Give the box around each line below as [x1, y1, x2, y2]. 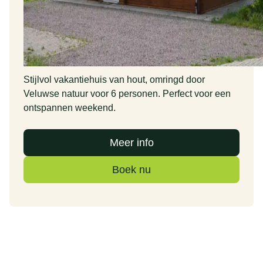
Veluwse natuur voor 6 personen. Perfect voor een [23, 89, 231, 99]
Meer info [109, 137, 154, 149]
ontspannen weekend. [23, 103, 116, 113]
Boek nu [112, 164, 151, 176]
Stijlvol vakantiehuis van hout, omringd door [23, 75, 205, 85]
